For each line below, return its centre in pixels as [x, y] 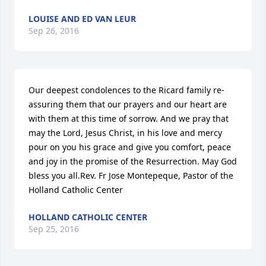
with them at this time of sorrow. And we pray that [129, 118]
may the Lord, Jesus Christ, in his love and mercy [125, 133]
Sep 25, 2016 [54, 229]
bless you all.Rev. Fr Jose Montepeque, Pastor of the [131, 175]
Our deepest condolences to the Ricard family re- [126, 90]
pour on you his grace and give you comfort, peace [130, 147]
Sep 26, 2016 [54, 31]
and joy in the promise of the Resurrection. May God [133, 161]
